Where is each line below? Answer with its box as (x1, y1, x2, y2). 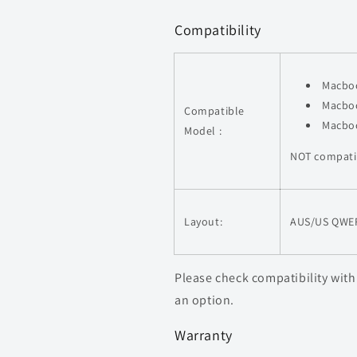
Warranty (175, 326, 233, 344)
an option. (175, 292, 234, 308)
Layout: (184, 214, 223, 229)
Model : (184, 124, 222, 138)
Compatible (184, 104, 245, 118)
